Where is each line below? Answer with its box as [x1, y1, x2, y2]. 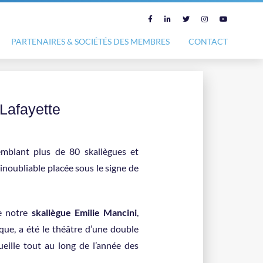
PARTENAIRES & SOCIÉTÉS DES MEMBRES [11, 36, 170, 46]
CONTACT [188, 36, 228, 46]
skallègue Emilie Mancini [31, 207, 137, 218]
